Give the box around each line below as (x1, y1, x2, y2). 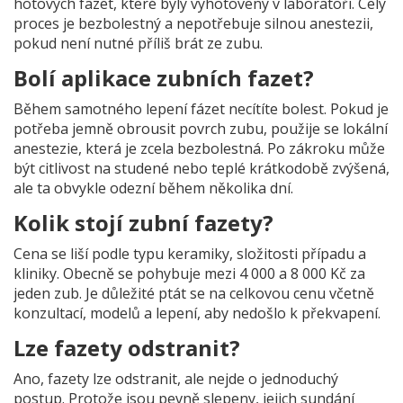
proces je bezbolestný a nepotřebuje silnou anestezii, (13, 13, 373, 34)
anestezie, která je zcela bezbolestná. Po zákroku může (13, 139, 385, 159)
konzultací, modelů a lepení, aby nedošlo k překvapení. (13, 303, 381, 324)
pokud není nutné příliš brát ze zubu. (13, 33, 263, 54)
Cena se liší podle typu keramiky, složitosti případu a (13, 244, 366, 264)
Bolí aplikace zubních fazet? (13, 63, 314, 94)
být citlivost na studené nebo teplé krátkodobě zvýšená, (13, 158, 390, 179)
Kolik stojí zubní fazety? (13, 208, 273, 238)
